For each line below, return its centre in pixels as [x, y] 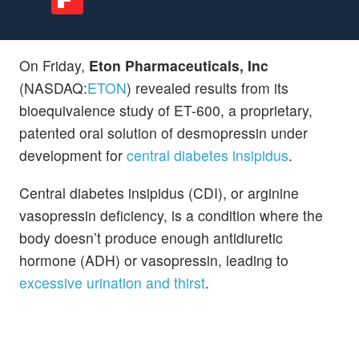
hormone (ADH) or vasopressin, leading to [154, 260]
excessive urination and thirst [112, 282]
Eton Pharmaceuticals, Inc [179, 65]
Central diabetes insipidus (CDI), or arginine [159, 192]
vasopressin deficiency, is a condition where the [171, 215]
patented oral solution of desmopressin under [163, 132]
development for [73, 155]
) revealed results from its [208, 87]
